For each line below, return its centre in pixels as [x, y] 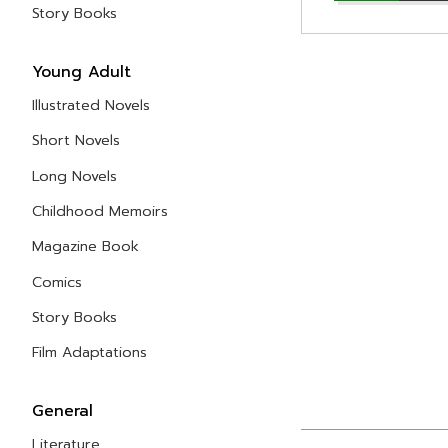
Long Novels [74, 175]
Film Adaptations [89, 352]
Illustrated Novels [91, 104]
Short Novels [76, 140]
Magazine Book [85, 246]
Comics [57, 281]
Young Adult [81, 71]
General [62, 410]
